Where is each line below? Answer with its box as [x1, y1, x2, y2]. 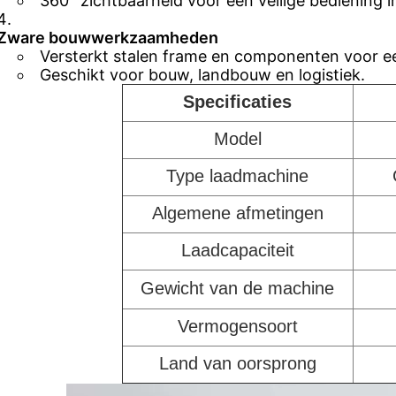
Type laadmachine [166, 166, 308, 186]
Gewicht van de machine [141, 278, 334, 298]
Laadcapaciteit [180, 240, 294, 260]
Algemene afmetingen [151, 203, 324, 223]
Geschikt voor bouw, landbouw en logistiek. [40, 65, 365, 84]
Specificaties [183, 92, 292, 111]
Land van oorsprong [158, 354, 316, 373]
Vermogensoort [177, 316, 298, 336]
